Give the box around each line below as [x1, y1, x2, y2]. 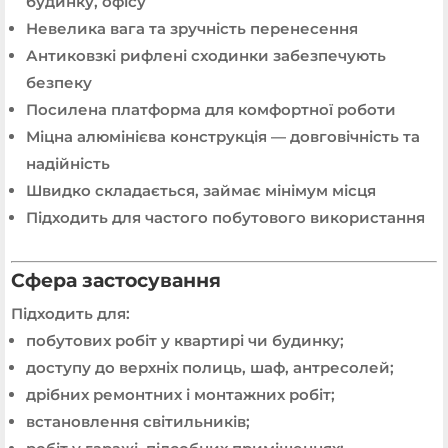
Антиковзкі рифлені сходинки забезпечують [26, 45, 386, 65]
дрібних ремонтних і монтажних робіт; [26, 384, 335, 404]
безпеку [26, 72, 92, 92]
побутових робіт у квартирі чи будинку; [26, 330, 344, 350]
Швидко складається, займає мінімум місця [26, 180, 376, 200]
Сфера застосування [11, 268, 221, 292]
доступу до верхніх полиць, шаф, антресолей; [26, 357, 394, 377]
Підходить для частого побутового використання [26, 207, 425, 227]
